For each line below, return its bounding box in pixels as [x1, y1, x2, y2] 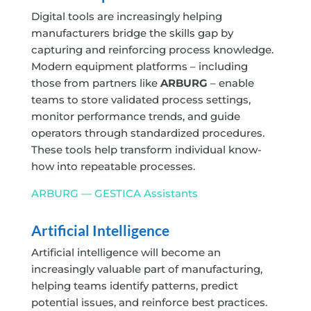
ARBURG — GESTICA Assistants [31, 187, 198, 201]
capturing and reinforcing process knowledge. [31, 43, 274, 57]
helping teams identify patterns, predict [31, 279, 238, 293]
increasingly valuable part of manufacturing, [31, 262, 262, 276]
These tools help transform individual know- [31, 143, 262, 157]
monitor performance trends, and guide [31, 110, 240, 124]
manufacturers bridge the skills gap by [31, 26, 233, 40]
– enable [210, 76, 254, 90]
